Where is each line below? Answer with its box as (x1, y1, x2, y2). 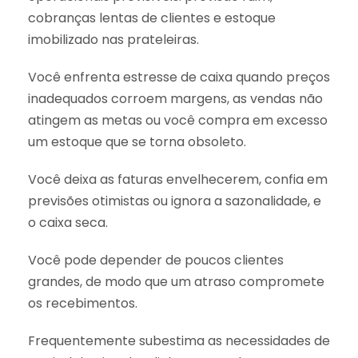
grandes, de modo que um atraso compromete (28, 272, 324, 291)
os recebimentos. (28, 293, 137, 312)
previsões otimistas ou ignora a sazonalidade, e (28, 191, 321, 210)
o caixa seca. (28, 213, 108, 232)
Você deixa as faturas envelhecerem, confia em (28, 169, 328, 189)
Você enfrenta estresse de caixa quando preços (28, 67, 330, 86)
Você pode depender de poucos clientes (28, 250, 284, 269)
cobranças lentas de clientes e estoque (28, 8, 276, 27)
